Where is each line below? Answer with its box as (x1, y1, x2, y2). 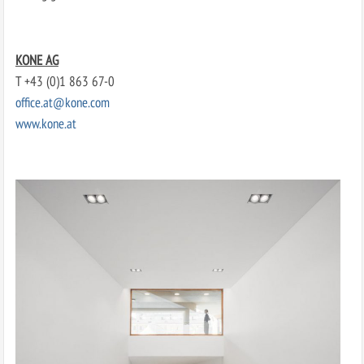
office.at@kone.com (15, 93, 110, 112)
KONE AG (15, 50, 58, 70)
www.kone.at (15, 114, 76, 133)
